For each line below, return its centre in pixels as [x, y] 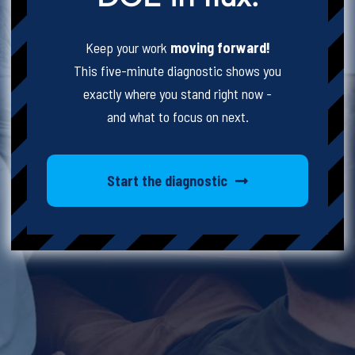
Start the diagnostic [167, 180]
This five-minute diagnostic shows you [177, 70]
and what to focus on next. [177, 116]
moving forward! [220, 47]
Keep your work [128, 47]
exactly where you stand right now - [177, 93]
